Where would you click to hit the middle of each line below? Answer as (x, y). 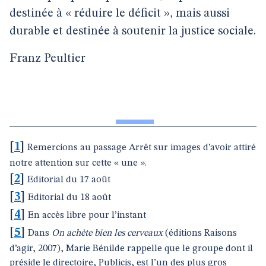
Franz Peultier (47, 59)
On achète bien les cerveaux (107, 233)
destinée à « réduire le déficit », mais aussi (120, 14)
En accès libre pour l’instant (87, 216)
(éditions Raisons (200, 233)
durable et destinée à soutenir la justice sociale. (133, 31)
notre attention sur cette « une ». (78, 163)
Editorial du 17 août (69, 180)
